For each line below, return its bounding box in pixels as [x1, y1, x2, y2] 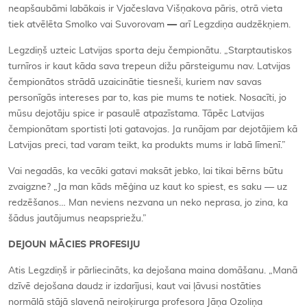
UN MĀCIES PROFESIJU [32, 239, 140, 249]
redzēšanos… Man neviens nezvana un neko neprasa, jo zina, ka [8, 197, 288, 208]
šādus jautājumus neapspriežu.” [8, 213, 147, 223]
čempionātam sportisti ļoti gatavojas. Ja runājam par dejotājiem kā [8, 124, 297, 134]
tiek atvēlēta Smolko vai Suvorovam [8, 19, 167, 29]
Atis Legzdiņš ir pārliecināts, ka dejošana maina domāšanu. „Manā [8, 265, 297, 275]
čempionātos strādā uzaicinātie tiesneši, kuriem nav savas [8, 77, 262, 87]
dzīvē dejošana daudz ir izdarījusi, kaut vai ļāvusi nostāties [8, 281, 261, 291]
